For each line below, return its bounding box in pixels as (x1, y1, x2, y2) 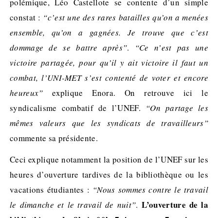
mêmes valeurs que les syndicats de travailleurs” (10, 117, 208, 129)
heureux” (10, 87, 43, 99)
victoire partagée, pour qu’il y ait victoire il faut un (10, 57, 208, 69)
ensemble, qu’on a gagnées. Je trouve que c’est (10, 27, 208, 38)
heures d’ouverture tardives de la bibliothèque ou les (10, 169, 208, 181)
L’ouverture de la (141, 199, 208, 211)
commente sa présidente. (10, 132, 98, 144)
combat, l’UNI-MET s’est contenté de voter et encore (10, 72, 208, 84)
